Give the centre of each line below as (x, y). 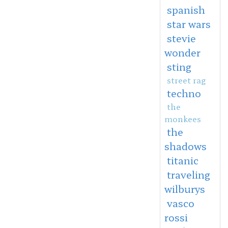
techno (184, 93)
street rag (186, 80)
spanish (186, 9)
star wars (189, 24)
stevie (181, 38)
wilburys (184, 189)
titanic (182, 160)
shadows (185, 146)
